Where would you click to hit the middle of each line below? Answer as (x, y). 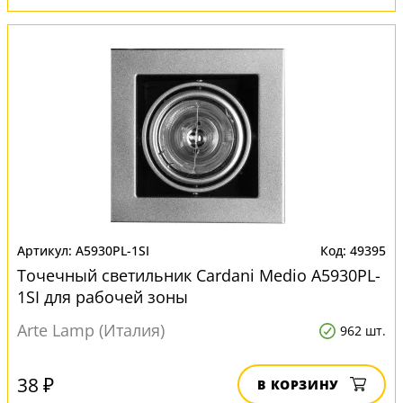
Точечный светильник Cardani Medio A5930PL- (199, 275)
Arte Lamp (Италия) (91, 330)
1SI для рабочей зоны (103, 297)
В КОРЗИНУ (298, 385)
